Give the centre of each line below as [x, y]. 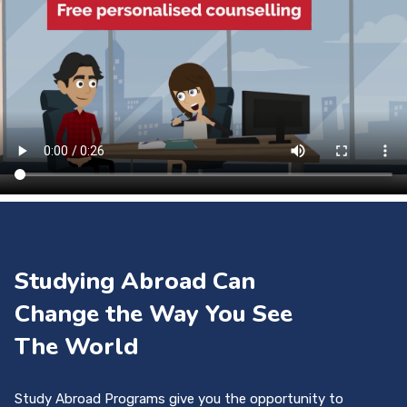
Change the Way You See [154, 314]
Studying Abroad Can [135, 282]
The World [76, 347]
